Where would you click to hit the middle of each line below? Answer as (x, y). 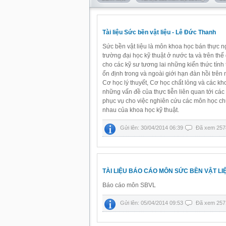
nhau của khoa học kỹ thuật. (141, 110)
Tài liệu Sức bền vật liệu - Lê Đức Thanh (159, 32)
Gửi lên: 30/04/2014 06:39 (152, 128)
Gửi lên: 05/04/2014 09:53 (152, 203)
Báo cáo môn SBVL (129, 185)
